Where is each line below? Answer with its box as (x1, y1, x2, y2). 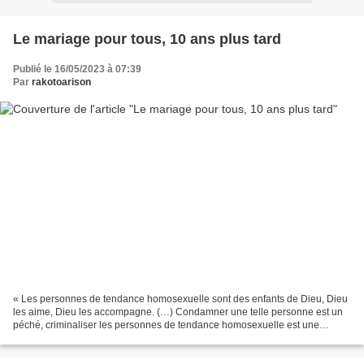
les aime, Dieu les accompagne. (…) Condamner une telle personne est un (13, 306, 343, 318)
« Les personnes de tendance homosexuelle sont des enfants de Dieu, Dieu (13, 293, 348, 305)
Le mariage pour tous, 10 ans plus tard (13, 30, 281, 47)
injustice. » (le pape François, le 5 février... (13, 332, 197, 344)
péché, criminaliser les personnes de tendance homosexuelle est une (13, 319, 319, 331)
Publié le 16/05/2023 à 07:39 (13, 63, 141, 75)
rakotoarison (32, 76, 91, 88)
